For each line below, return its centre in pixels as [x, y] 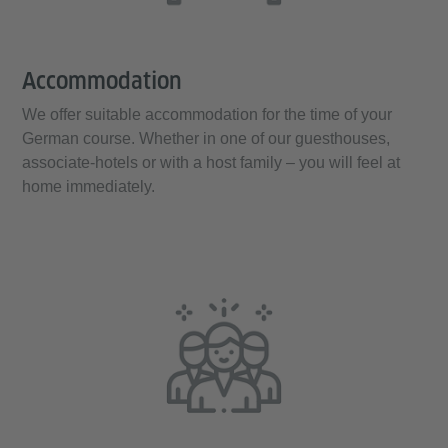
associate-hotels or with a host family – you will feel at [211, 163]
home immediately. [88, 187]
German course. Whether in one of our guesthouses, [206, 139]
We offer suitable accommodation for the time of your [207, 115]
